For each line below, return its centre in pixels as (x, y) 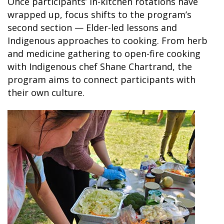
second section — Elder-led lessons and (92, 28)
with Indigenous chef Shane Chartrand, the (100, 67)
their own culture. (46, 93)
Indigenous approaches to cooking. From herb (107, 41)
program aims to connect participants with (101, 80)
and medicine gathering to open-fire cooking (104, 54)
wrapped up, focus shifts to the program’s (99, 15)
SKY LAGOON (49, 21)
